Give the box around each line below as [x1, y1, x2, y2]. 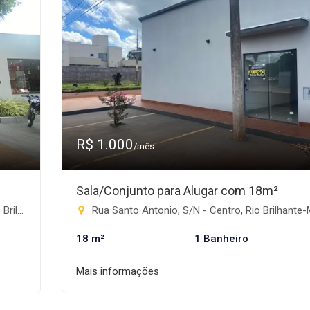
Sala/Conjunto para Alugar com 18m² [76, 183, 278, 198]
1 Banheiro [194, 232, 248, 245]
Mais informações [76, 265, 159, 277]
